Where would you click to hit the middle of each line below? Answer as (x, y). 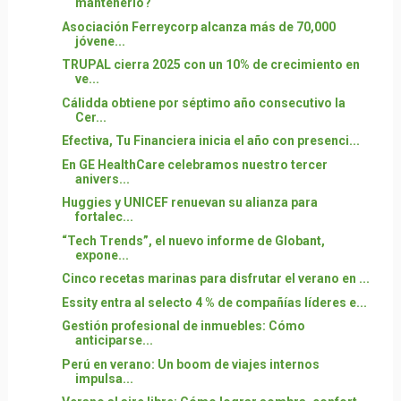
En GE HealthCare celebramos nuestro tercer (194, 164)
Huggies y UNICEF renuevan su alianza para (189, 202)
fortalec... (104, 217)
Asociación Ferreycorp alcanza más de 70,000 (198, 26)
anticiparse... (114, 340)
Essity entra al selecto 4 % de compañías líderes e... (214, 302)
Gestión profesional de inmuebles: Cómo (183, 326)
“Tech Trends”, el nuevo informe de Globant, (193, 240)
